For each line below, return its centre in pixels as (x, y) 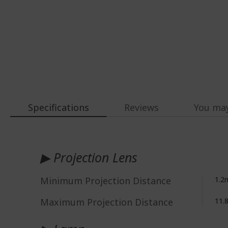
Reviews (141, 107)
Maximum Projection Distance (107, 202)
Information (48, 149)
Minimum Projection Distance (106, 181)
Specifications (59, 107)
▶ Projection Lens (89, 157)
